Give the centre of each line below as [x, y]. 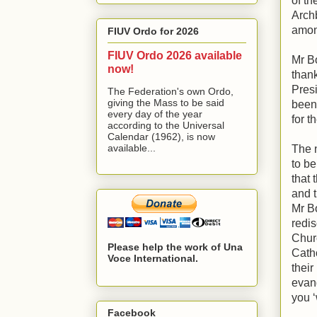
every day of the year [155, 114]
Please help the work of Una [175, 247]
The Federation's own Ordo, [171, 91]
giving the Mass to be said [166, 102]
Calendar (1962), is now [161, 136]
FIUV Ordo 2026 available [175, 55]
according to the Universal [166, 125]
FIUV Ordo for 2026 [153, 31]
